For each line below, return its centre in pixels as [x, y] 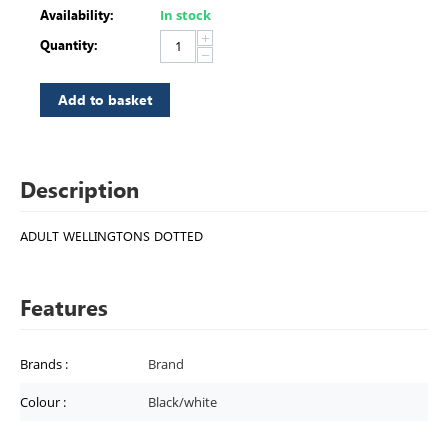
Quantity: [69, 44]
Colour [41, 401]
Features [64, 307]
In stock [185, 14]
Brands [42, 363]
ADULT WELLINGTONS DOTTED [111, 235]
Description [79, 189]
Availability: [77, 14]
